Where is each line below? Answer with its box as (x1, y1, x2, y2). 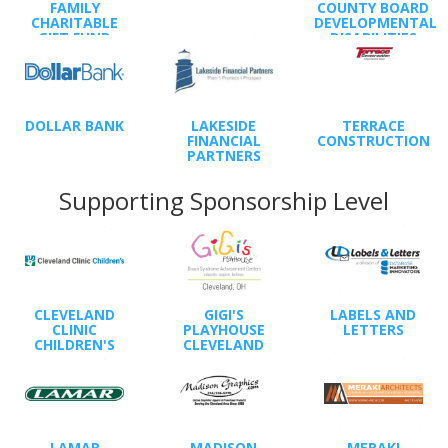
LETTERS (342, 319, 404, 339)
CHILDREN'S (34, 334, 116, 354)
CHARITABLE (31, 12, 119, 32)
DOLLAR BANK (25, 115, 125, 135)
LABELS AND (330, 304, 417, 324)
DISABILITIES (329, 27, 417, 47)
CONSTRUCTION (316, 130, 430, 150)
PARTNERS (186, 145, 261, 165)
